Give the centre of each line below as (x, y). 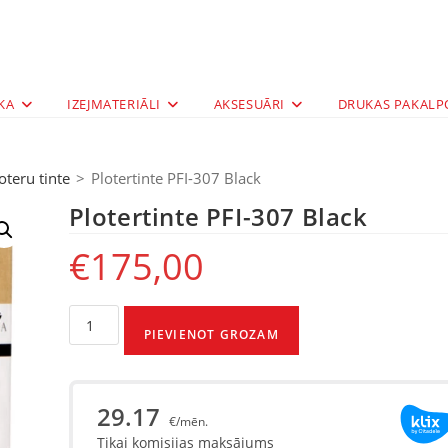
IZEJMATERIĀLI (114, 104)
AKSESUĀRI (249, 104)
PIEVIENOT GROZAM (211, 334)
